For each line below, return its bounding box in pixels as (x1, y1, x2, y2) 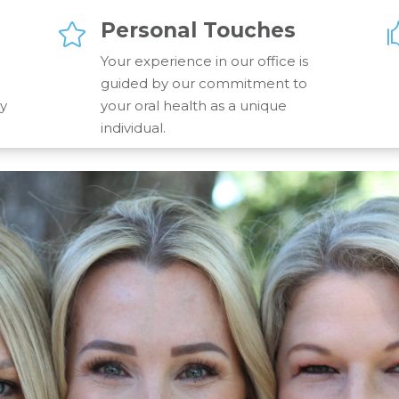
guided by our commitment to (100, 74, 307, 92)
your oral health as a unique (100, 96, 287, 114)
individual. (100, 118, 166, 136)
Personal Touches (100, 17, 296, 43)
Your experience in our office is (100, 52, 308, 69)
